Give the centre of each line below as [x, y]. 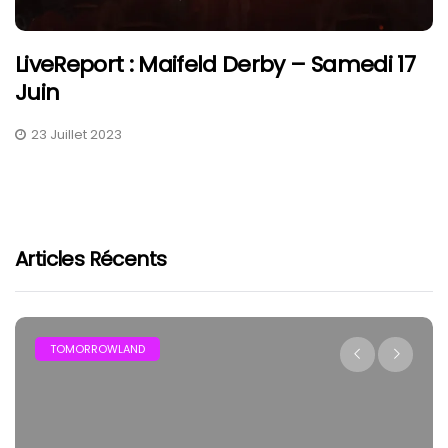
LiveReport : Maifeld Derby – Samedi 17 [215, 65]
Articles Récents [91, 259]
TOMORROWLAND [97, 349]
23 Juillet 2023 [76, 135]
